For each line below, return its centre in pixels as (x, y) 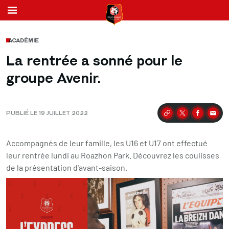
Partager (175, 117)
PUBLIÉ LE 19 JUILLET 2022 (47, 113)
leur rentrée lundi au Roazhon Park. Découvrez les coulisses (113, 155)
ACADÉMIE (24, 40)
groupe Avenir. (53, 78)
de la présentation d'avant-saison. (67, 167)
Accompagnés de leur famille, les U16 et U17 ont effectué (107, 143)
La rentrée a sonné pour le (94, 61)
